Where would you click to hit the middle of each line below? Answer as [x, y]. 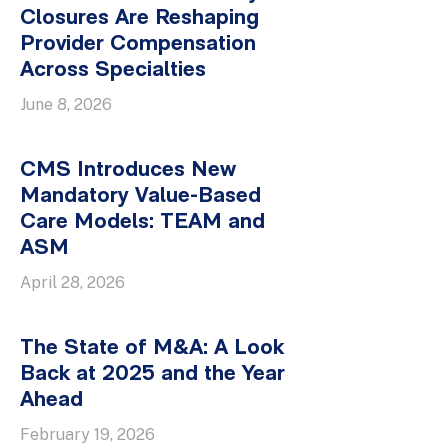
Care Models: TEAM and [142, 222]
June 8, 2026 [66, 104]
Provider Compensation [138, 44]
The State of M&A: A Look [152, 348]
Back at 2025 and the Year [152, 374]
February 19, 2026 [87, 434]
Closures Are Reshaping [139, 18]
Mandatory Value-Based [140, 196]
